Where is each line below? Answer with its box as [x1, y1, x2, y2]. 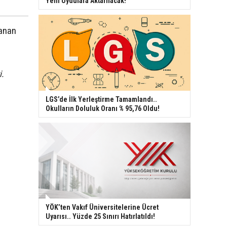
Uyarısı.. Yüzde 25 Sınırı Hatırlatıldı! [46, 212, 155, 220]
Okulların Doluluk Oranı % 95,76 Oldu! [46, 104, 160, 112]
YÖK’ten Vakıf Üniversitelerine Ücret [46, 203, 159, 211]
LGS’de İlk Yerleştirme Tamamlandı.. [46, 95, 157, 103]
